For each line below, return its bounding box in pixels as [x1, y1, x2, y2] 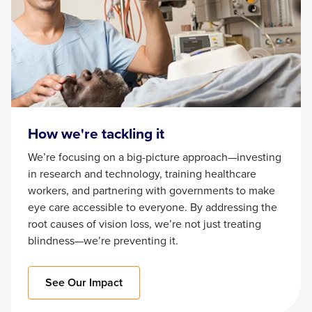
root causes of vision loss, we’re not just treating [28, 216, 261, 233]
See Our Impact [45, 274, 123, 291]
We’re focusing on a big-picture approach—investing [28, 149, 281, 166]
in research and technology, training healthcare [28, 166, 256, 182]
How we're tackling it [28, 123, 164, 145]
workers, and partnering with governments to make [28, 182, 275, 199]
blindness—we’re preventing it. [28, 233, 181, 249]
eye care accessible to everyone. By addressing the [28, 199, 277, 216]
